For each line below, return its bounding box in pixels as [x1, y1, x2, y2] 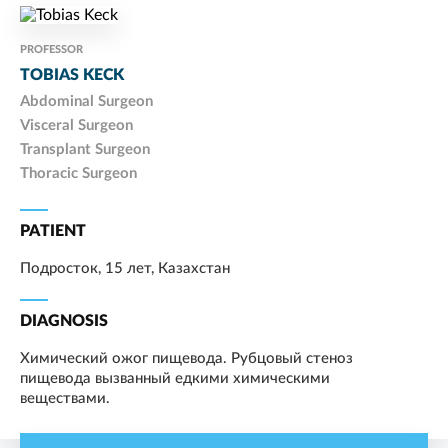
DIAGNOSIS [20, 313, 108, 330]
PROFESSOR [20, 44, 83, 56]
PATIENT [20, 223, 86, 240]
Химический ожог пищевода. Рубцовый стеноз [20, 351, 353, 367]
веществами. [20, 391, 110, 407]
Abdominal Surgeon [20, 94, 153, 110]
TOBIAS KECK [20, 67, 124, 84]
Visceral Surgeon [20, 118, 133, 134]
